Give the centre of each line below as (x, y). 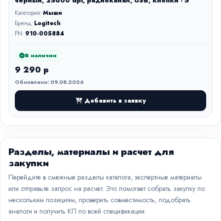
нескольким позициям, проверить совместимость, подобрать (100, 200)
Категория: (29, 13)
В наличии (41, 55)
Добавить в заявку (115, 100)
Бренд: (24, 23)
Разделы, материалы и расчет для (91, 152)
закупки (29, 163)
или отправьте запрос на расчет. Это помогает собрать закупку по (107, 188)
